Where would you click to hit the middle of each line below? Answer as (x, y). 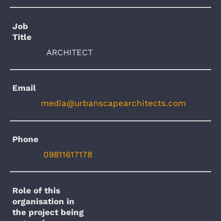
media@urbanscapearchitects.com (113, 103)
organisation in (44, 201)
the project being (48, 212)
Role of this (37, 190)
